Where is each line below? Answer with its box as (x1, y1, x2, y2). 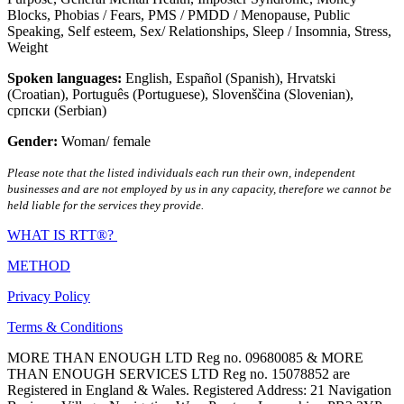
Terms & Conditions (7, 319, 123, 335)
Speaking (7, 23, 60, 40)
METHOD (7, 258, 70, 274)
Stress (354, 23, 388, 40)
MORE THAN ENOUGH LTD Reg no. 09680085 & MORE (7, 350, 363, 366)
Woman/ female (61, 133, 151, 150)
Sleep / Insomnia (252, 23, 347, 40)
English (125, 70, 169, 87)
